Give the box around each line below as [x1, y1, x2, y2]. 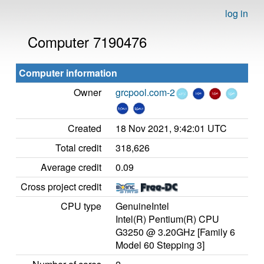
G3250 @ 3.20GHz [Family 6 [115, 225, 235, 239]
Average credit [41, 160, 101, 174]
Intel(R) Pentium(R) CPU [115, 212, 219, 226]
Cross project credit [21, 180, 101, 193]
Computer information [19, 66, 117, 80]
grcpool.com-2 [115, 85, 175, 99]
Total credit [55, 141, 101, 154]
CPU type [61, 199, 101, 213]
